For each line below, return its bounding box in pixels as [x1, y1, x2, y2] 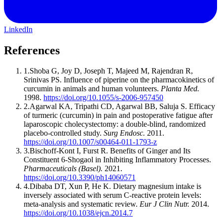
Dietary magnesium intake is [113, 182, 201, 191]
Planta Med [161, 84, 197, 93]
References [4, 43, 60, 57]
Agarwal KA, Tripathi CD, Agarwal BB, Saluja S [30, 102, 185, 111]
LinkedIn [4, 25, 33, 34]
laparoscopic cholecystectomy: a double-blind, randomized [24, 120, 206, 129]
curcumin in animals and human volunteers [24, 84, 157, 93]
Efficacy [189, 102, 215, 111]
